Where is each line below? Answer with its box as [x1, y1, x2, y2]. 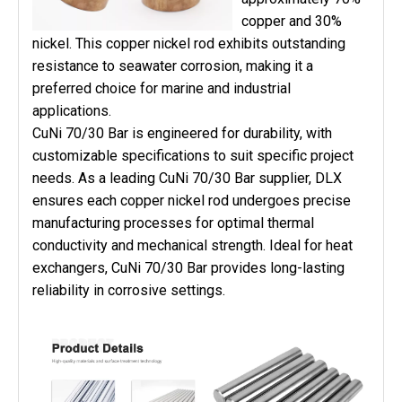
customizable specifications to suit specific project [32, 146, 354, 164]
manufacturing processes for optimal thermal [32, 214, 314, 232]
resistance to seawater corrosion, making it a [32, 57, 313, 74]
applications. [32, 101, 111, 119]
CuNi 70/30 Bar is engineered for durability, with [32, 124, 332, 142]
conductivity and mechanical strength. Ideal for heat [32, 236, 353, 254]
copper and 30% [241, 12, 342, 30]
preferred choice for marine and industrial [32, 79, 291, 97]
